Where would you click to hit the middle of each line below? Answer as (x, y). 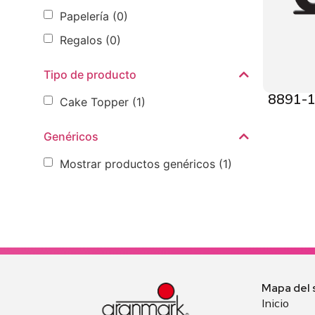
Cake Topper (94, 102)
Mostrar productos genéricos (137, 163)
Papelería (84, 16)
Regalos (81, 40)
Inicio (275, 303)
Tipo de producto (90, 75)
